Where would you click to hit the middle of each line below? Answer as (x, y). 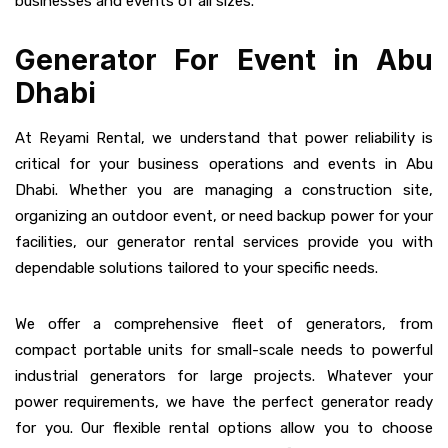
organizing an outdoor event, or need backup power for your (224, 216)
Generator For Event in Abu (224, 60)
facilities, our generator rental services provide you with (224, 242)
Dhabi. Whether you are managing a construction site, (224, 190)
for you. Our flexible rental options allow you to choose (224, 428)
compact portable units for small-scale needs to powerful (224, 350)
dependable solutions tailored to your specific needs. (196, 268)
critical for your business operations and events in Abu (224, 164)
